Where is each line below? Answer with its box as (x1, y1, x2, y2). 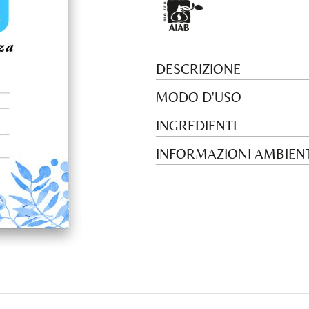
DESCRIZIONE (156, 61, 241, 77)
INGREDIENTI (156, 117, 237, 134)
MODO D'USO (156, 89, 241, 106)
